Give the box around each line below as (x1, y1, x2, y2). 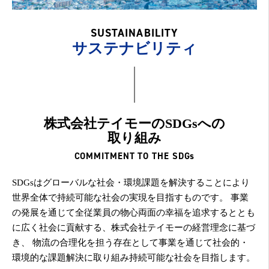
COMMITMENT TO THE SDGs (74, 150, 195, 162)
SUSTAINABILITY (90, 26, 179, 40)
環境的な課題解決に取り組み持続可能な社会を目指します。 (12, 253, 255, 262)
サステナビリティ (72, 40, 197, 56)
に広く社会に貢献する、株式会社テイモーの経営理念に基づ (12, 223, 255, 232)
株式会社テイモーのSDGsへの (44, 116, 225, 131)
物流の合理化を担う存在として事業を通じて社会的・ (30, 238, 249, 247)
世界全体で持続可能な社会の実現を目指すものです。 (12, 193, 228, 202)
